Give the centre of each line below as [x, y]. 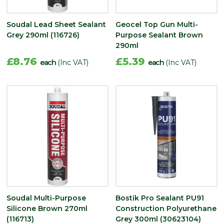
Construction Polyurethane [166, 208]
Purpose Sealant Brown [159, 35]
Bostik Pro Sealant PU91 [160, 198]
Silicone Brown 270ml [47, 208]
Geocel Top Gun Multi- [157, 24]
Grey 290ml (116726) [43, 35]
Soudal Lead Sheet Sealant [56, 24]
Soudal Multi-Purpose [46, 198]
